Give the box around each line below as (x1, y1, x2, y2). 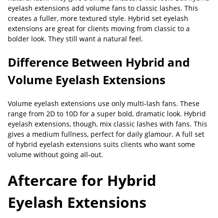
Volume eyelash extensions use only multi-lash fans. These (8, 99, 200, 108)
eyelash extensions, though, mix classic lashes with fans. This (8, 119, 207, 128)
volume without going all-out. (8, 150, 103, 159)
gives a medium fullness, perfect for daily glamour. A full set (8, 129, 204, 139)
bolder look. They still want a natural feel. (8, 34, 143, 43)
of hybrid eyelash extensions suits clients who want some (8, 140, 195, 149)
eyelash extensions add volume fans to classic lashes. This (8, 3, 198, 13)
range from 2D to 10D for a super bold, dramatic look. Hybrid (8, 109, 206, 118)
